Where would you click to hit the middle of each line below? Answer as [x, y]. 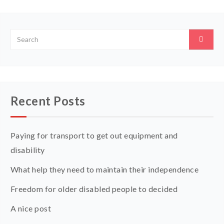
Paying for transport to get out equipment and [94, 135]
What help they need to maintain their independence [104, 169]
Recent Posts [48, 100]
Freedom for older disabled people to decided [94, 188]
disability [28, 149]
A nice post [31, 208]
